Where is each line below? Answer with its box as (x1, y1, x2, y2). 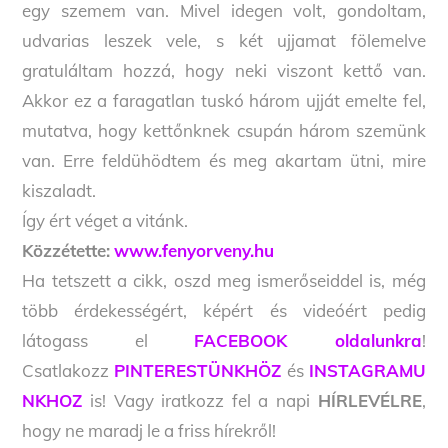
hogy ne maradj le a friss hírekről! (22, 420, 277, 442)
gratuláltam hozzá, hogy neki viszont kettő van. (22, 60, 426, 82)
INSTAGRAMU (308, 360, 426, 382)
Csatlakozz (22, 360, 115, 382)
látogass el (22, 330, 195, 352)
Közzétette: (22, 240, 111, 262)
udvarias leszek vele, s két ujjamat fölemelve (22, 30, 426, 52)
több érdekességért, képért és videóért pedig (22, 300, 426, 322)
